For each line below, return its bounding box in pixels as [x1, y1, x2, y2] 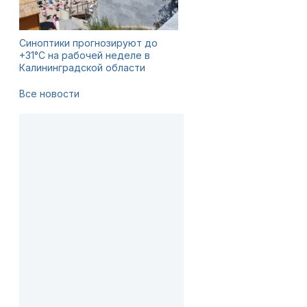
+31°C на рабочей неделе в [19, 49, 150, 61]
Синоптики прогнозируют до [19, 37, 158, 49]
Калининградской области [19, 62, 145, 73]
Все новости [19, 88, 79, 99]
